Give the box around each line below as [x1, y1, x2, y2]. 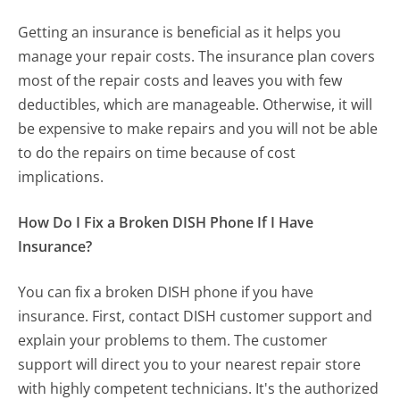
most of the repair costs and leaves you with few [18, 71, 343, 91]
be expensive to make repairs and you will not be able [18, 119, 379, 139]
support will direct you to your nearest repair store [18, 354, 362, 375]
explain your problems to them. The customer [18, 330, 329, 351]
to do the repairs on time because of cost [18, 143, 296, 163]
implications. [18, 167, 104, 187]
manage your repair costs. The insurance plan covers [18, 46, 376, 67]
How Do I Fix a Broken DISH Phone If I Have [18, 212, 314, 233]
